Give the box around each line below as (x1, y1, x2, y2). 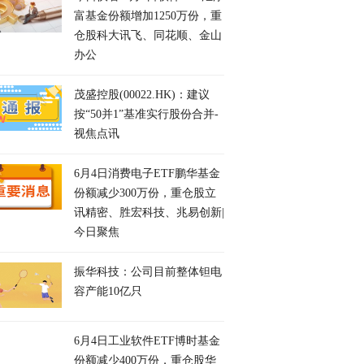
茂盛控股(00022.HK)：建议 (74, 89, 210, 101)
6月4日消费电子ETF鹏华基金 (74, 167, 220, 180)
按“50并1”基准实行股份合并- (74, 108, 219, 120)
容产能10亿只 (74, 285, 142, 297)
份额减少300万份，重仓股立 (74, 187, 216, 199)
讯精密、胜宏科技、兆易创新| (74, 206, 224, 219)
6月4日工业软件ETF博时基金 (74, 335, 220, 347)
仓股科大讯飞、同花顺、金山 (74, 29, 222, 41)
